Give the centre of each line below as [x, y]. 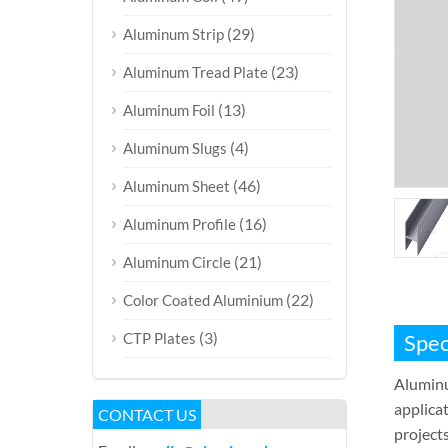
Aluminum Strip [173, 34]
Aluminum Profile [179, 224]
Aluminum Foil [169, 110]
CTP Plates [159, 338]
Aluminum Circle [177, 262]
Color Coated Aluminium [203, 300]
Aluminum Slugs [175, 148]
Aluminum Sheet [176, 186]
